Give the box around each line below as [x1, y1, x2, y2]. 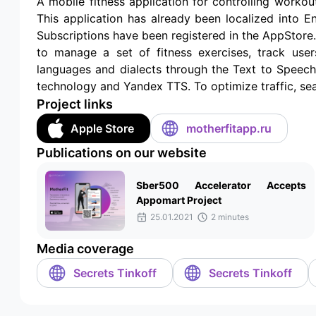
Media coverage [37, 241, 134, 256]
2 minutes [210, 211, 249, 222]
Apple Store [70, 121, 134, 135]
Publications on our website [37, 145, 207, 160]
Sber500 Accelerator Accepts [135, 178, 306, 191]
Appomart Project [135, 193, 221, 206]
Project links [37, 97, 113, 111]
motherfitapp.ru [186, 121, 272, 135]
